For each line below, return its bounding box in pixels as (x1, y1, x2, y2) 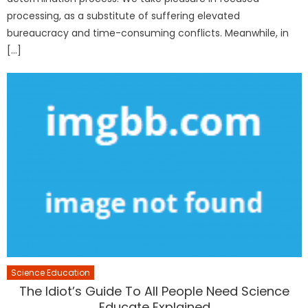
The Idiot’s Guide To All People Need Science (19, 283, 290, 300)
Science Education (11, 267, 91, 279)
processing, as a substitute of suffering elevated (7, 9, 241, 23)
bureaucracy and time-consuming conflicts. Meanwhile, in (7, 26, 289, 41)
